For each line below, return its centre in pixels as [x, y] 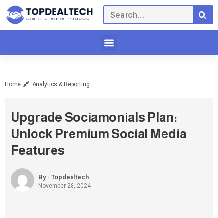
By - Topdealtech [64, 177]
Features [38, 150]
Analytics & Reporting [61, 84]
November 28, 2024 [64, 186]
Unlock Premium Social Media [99, 134]
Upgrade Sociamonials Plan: [94, 117]
